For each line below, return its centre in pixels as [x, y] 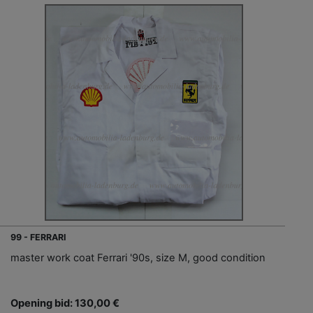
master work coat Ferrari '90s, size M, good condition [138, 258]
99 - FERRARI [38, 238]
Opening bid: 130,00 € [65, 304]
